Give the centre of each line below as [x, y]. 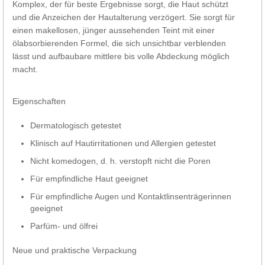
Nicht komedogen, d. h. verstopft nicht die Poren [120, 161]
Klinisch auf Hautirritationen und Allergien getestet [123, 143]
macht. [25, 69]
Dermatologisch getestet [76, 125]
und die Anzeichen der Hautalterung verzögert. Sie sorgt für [124, 17]
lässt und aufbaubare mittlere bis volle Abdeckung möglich [121, 56]
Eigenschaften [39, 101]
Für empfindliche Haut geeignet [89, 178]
